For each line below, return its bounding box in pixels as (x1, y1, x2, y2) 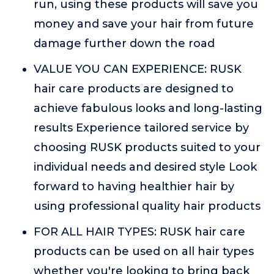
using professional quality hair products (34, 199, 261, 213)
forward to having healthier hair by (34, 180, 234, 194)
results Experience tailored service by (34, 121, 249, 135)
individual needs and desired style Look (34, 160, 257, 174)
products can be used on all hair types (34, 245, 254, 259)
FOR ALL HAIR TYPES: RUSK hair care (34, 225, 245, 239)
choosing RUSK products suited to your (34, 141, 261, 155)
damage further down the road (34, 37, 215, 51)
